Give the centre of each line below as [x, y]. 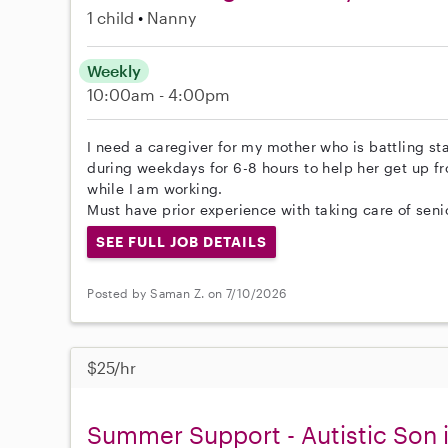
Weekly [114, 71]
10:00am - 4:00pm [159, 95]
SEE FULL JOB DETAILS [181, 242]
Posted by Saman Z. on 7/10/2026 [187, 293]
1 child [111, 18]
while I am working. [155, 189]
